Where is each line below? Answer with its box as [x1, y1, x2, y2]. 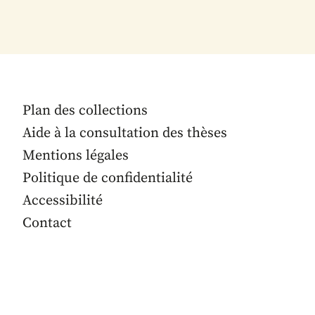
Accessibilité [22, 191, 103, 210]
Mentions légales [22, 146, 129, 165]
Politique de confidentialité [22, 169, 193, 187]
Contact [22, 214, 72, 232]
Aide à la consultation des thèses [22, 124, 227, 142]
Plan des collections [22, 101, 148, 120]
